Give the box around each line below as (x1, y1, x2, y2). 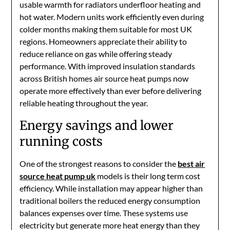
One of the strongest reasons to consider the (20, 159, 178, 168)
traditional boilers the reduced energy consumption (20, 196, 201, 205)
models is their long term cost (95, 171, 201, 181)
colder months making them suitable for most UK (20, 24, 193, 34)
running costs (20, 133, 103, 149)
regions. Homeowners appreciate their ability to (20, 36, 187, 46)
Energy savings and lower (20, 118, 174, 133)
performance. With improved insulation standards (20, 61, 196, 71)
